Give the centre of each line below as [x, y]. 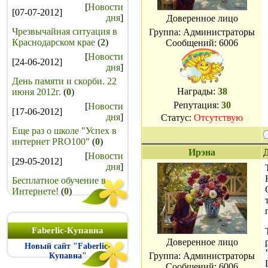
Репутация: [197, 105]
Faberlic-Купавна [68, 230]
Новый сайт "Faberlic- [68, 246]
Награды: [197, 91]
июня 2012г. [36, 92]
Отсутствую [218, 118]
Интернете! [35, 191]
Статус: [177, 118]
